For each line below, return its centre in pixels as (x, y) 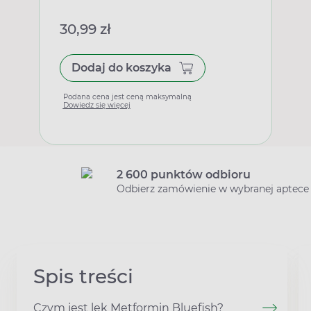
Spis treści (83, 276)
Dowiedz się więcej (96, 105)
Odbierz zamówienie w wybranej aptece (213, 188)
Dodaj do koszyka (121, 67)
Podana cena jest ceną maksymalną (127, 96)
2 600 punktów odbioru (184, 174)
